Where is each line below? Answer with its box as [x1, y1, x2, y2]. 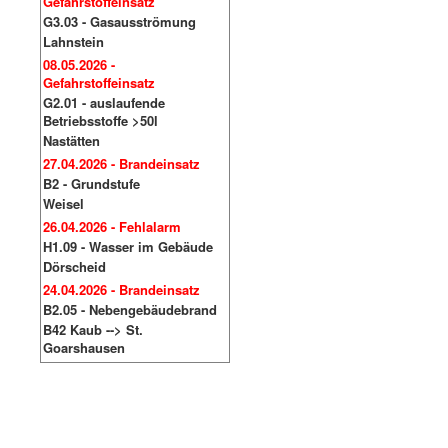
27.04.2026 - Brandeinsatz [43, 154, 200, 173]
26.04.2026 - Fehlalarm [43, 217, 181, 236]
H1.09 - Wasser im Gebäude [43, 237, 213, 256]
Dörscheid [43, 257, 106, 276]
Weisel [43, 194, 84, 213]
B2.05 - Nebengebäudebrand [43, 300, 217, 319]
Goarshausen [43, 338, 125, 357]
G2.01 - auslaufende [43, 93, 165, 112]
